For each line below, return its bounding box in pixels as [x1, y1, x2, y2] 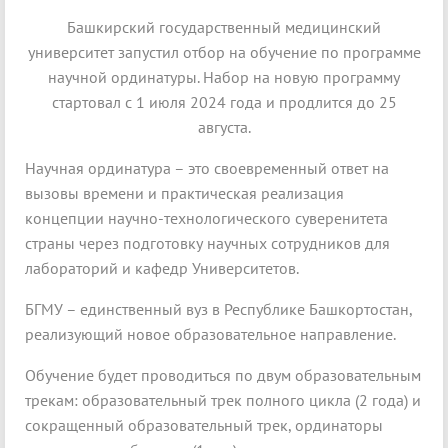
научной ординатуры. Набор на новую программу [48, 67, 400, 88]
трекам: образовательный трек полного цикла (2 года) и [25, 390, 421, 411]
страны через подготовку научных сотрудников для [25, 233, 390, 254]
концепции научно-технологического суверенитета [25, 208, 388, 229]
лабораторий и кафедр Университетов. [25, 258, 299, 279]
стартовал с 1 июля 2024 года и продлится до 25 [51, 92, 397, 113]
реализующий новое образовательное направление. [25, 324, 396, 345]
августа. [197, 117, 251, 138]
